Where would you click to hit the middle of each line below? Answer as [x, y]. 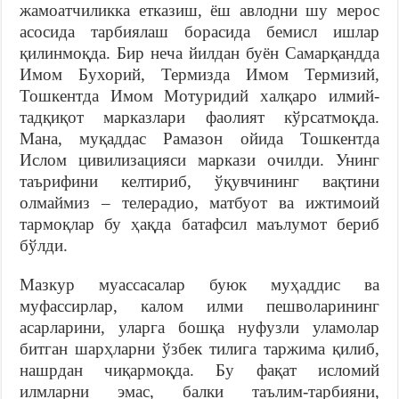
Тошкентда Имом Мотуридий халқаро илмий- [199, 95]
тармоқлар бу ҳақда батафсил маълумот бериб [199, 224]
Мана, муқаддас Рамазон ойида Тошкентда [199, 138]
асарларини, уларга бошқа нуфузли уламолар [199, 327]
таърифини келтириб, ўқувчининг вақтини [199, 181]
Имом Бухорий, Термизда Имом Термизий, [199, 74]
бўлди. [44, 245]
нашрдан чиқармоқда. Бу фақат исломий [199, 370]
